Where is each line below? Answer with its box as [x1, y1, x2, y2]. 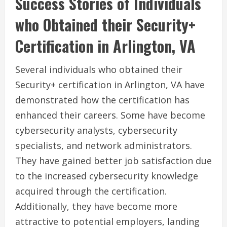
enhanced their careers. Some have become [15, 109, 205, 122]
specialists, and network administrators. [15, 139, 192, 152]
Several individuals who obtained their [15, 63, 182, 76]
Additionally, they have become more [15, 200, 177, 213]
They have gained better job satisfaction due [15, 155, 212, 167]
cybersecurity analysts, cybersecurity [15, 124, 177, 137]
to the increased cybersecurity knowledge [15, 170, 198, 182]
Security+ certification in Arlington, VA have [15, 79, 205, 91]
